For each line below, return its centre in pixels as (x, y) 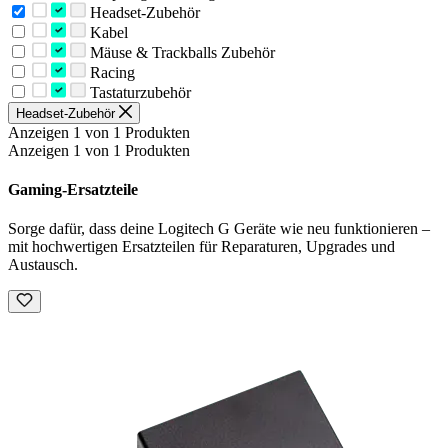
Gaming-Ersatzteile (73, 190)
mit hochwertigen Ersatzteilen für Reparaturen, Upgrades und (201, 247)
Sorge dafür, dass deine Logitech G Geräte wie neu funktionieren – (219, 229)
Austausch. (43, 265)
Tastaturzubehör (138, 92)
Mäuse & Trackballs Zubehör (180, 52)
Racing (110, 72)
